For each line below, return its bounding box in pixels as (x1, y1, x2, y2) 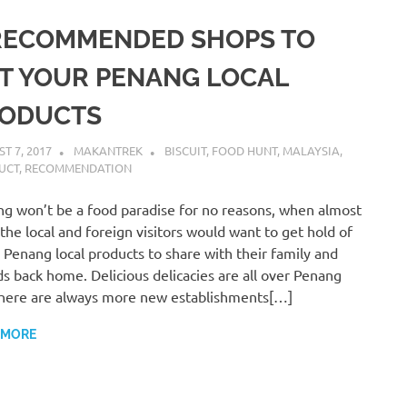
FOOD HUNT (212, 142, 278, 158)
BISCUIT (164, 142, 207, 158)
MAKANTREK (74, 142, 144, 158)
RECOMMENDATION (25, 159, 133, 175)
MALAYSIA (283, 142, 341, 158)
